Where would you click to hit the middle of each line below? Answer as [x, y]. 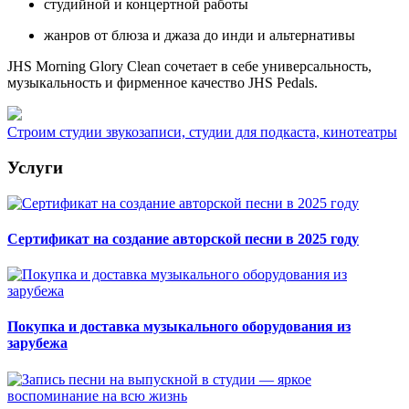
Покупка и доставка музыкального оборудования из [179, 327]
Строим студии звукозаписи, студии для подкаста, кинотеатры [202, 132]
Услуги [35, 167]
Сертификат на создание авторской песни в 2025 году [183, 238]
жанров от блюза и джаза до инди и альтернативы [199, 36]
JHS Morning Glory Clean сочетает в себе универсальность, [189, 67]
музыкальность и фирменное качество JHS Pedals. [163, 83]
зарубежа [37, 343]
